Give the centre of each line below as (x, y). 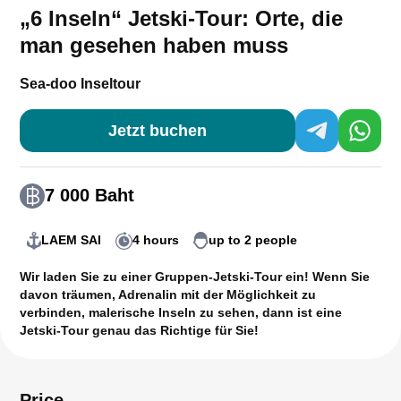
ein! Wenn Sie (326, 276)
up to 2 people (253, 240)
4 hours (156, 240)
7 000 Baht (90, 196)
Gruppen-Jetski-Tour (218, 276)
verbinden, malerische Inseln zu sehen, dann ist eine (181, 312)
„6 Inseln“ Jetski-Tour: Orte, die (181, 18)
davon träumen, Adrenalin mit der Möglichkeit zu (168, 294)
